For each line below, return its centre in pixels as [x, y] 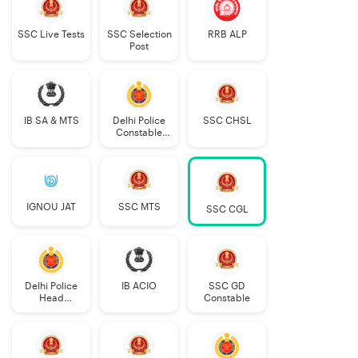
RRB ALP [227, 35]
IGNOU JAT [51, 207]
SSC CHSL [227, 121]
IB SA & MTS [51, 121]
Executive [139, 145]
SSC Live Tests [51, 35]
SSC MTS [139, 207]
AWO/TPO [51, 322]
